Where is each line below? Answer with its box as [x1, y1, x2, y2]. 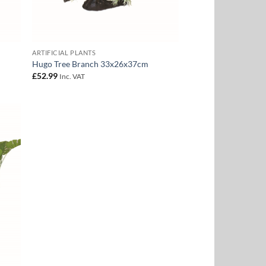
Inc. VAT [59, 72, 85, 80]
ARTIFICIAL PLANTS [32, 48, 96, 56]
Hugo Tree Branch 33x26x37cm [32, 59, 149, 69]
